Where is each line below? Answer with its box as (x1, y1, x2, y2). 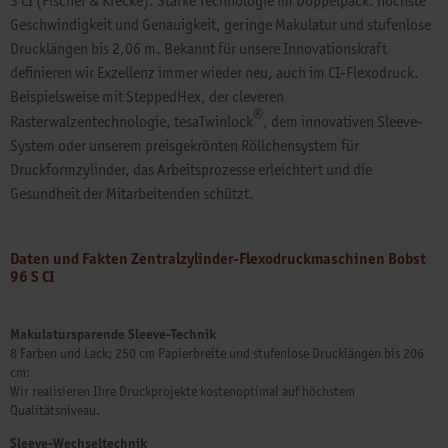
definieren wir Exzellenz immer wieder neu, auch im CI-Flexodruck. (10, 65, 419, 81)
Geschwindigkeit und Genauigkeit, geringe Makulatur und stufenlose (10, 17, 431, 33)
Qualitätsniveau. (10, 404, 100, 418)
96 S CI (10, 269, 55, 285)
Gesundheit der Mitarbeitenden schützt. (10, 186, 254, 202)
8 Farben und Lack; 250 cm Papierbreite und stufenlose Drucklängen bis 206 (10, 347, 424, 361)
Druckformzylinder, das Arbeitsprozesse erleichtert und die (10, 162, 372, 178)
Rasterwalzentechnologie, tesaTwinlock (10, 114, 253, 130)
